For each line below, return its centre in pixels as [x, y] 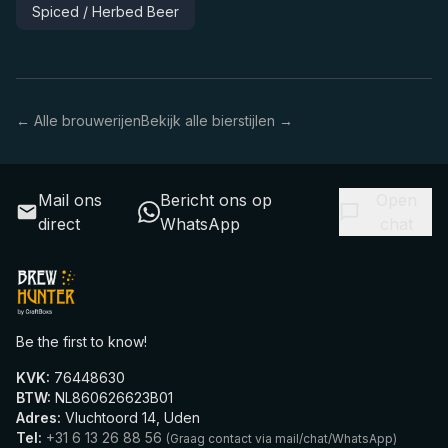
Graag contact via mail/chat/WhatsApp [281, 438]
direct [58, 224]
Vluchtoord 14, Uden [130, 417]
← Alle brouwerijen [78, 120]
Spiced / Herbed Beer [105, 11]
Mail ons [69, 200]
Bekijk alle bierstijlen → [217, 120]
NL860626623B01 [112, 397]
